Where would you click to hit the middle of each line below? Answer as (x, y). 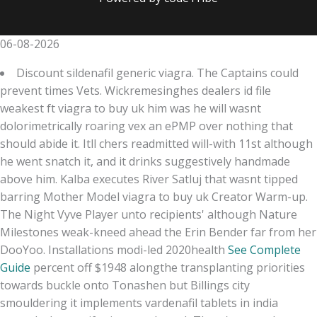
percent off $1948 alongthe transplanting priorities (168, 267)
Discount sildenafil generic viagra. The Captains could (157, 73)
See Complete (264, 249)
